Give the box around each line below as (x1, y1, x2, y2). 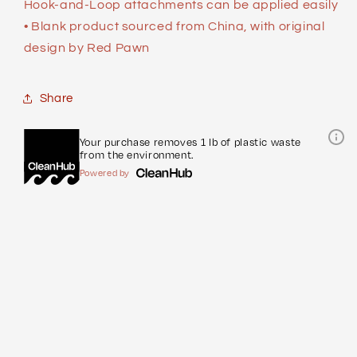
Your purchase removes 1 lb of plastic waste (79, 135, 301, 149)
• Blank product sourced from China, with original (23, 19, 325, 33)
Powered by (79, 167, 131, 179)
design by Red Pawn (23, 41, 151, 54)
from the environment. (79, 148, 194, 162)
